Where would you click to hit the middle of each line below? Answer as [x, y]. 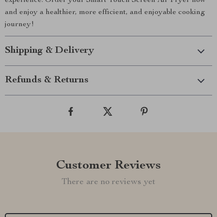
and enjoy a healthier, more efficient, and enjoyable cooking [105, 13]
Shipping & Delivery [49, 51]
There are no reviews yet [108, 182]
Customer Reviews [108, 166]
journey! [19, 25]
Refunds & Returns [47, 80]
